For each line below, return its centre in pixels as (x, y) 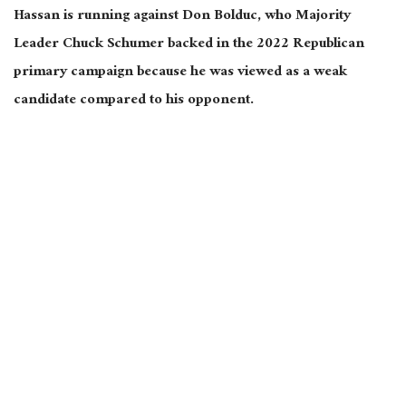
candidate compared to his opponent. (135, 101)
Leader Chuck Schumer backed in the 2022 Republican (189, 45)
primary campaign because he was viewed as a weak (180, 73)
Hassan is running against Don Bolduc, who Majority (182, 17)
